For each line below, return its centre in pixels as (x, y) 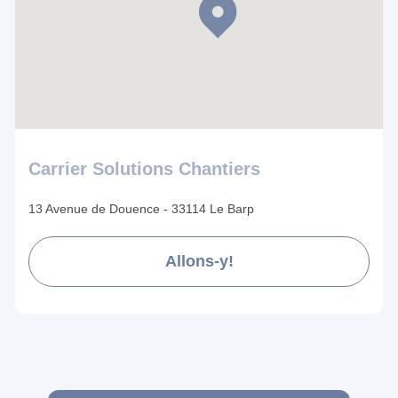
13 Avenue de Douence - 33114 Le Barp (141, 208)
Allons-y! (199, 261)
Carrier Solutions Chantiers (144, 168)
